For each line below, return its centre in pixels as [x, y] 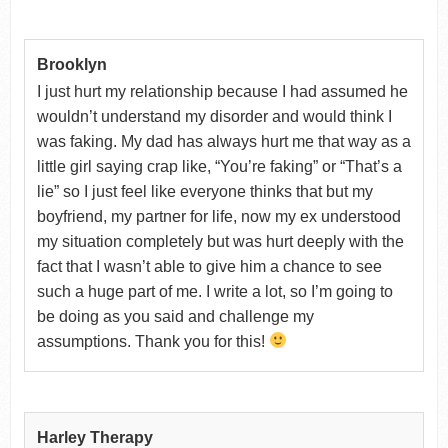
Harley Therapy [94, 437]
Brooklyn [71, 64]
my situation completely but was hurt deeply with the [220, 241]
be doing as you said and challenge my [175, 316]
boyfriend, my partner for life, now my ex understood [218, 216]
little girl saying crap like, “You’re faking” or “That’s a [219, 166]
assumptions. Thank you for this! [152, 341]
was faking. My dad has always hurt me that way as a [223, 141]
